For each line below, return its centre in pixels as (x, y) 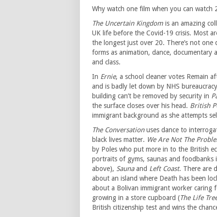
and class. (106, 62)
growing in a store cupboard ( (136, 198)
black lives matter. (119, 140)
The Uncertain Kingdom (128, 23)
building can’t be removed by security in (152, 96)
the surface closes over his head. (141, 106)
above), (104, 169)
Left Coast (164, 169)
